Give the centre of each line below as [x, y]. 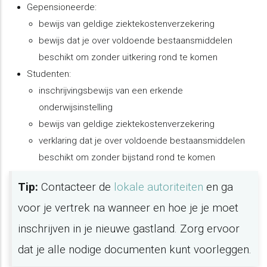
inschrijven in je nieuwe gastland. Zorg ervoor [129, 229]
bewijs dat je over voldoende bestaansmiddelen [136, 41]
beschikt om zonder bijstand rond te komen [127, 158]
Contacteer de [77, 187]
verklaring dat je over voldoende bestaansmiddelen [142, 141]
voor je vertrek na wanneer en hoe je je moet [128, 208]
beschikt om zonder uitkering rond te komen [128, 58]
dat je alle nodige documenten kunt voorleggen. [135, 249]
